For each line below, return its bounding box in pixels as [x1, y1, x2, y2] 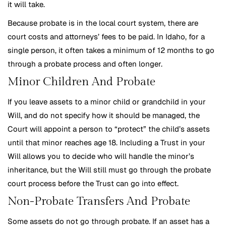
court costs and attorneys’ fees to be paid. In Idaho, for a [8, 32, 205, 42]
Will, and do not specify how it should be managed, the [8, 110, 200, 121]
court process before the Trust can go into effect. [8, 179, 179, 189]
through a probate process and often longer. [8, 59, 162, 69]
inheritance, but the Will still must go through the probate [8, 165, 211, 175]
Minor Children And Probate [8, 75, 155, 89]
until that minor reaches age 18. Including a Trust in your [8, 138, 205, 148]
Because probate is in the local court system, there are [8, 18, 198, 28]
